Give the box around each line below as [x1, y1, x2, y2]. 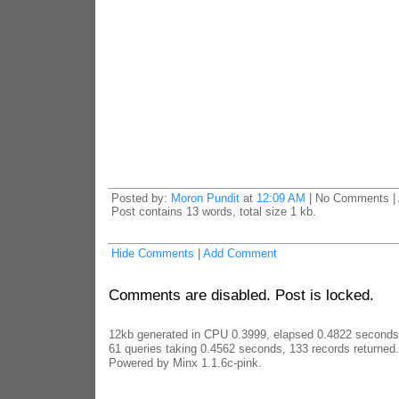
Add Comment [202, 247, 277, 260]
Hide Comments [110, 247, 194, 260]
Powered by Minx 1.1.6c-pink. [108, 356, 262, 370]
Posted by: [110, 191, 171, 205]
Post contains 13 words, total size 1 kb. [110, 205, 316, 218]
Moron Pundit [170, 191, 240, 205]
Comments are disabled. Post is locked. [108, 287, 374, 304]
